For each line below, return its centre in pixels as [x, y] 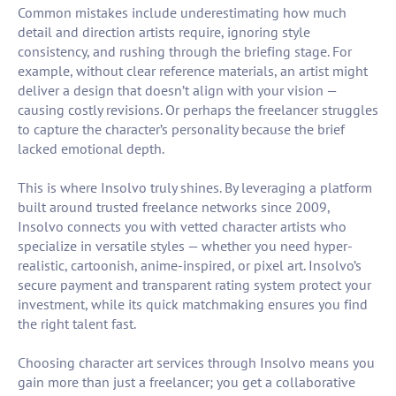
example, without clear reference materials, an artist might [193, 71]
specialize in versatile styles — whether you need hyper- [185, 246]
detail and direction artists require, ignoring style [164, 32]
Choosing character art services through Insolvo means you [196, 363]
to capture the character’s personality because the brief [181, 129]
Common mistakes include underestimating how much [182, 13]
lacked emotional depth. [91, 149]
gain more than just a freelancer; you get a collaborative [187, 382]
